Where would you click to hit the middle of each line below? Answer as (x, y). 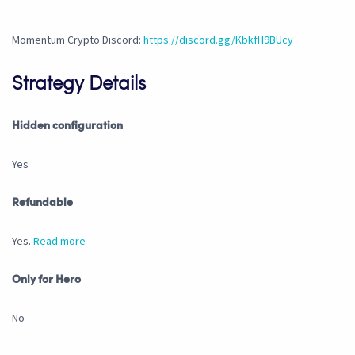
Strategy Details (79, 85)
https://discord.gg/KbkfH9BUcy (218, 40)
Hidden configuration (67, 126)
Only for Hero (46, 280)
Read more (59, 241)
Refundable (42, 203)
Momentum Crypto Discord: (78, 40)
